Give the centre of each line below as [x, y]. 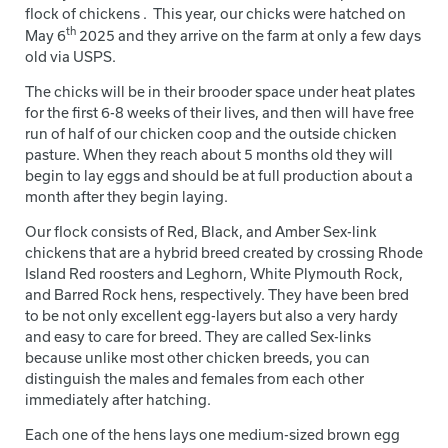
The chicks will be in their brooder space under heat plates [220, 91]
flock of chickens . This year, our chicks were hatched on [215, 14]
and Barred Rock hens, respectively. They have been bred [217, 294]
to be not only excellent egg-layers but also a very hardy [211, 315]
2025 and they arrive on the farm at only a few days [248, 35]
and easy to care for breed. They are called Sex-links [198, 336]
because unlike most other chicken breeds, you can [197, 357]
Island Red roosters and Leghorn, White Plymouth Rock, [214, 273]
